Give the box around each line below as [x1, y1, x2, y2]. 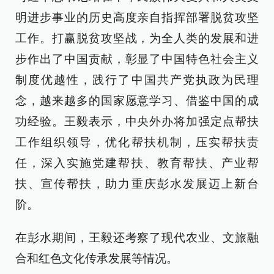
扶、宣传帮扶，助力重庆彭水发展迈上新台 [15, 177, 259, 190]
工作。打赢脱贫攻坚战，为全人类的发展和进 [15, 32, 259, 45]
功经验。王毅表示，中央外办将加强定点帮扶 [15, 115, 259, 128]
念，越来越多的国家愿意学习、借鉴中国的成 [15, 94, 259, 107]
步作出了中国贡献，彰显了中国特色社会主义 [15, 53, 259, 65]
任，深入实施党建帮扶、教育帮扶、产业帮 [15, 157, 259, 169]
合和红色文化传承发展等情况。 [15, 252, 178, 265]
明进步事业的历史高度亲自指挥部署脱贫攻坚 [15, 11, 259, 24]
